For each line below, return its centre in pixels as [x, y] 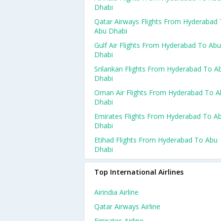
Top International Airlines [139, 172]
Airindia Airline [116, 192]
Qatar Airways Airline [127, 206]
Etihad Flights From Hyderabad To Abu [156, 140]
